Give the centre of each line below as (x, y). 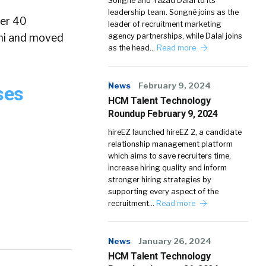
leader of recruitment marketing (165, 24)
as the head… (132, 48)
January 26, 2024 (175, 241)
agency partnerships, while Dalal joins (175, 36)
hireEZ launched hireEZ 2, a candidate (175, 132)
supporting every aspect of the (163, 191)
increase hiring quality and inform (167, 168)
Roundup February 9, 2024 (163, 114)
